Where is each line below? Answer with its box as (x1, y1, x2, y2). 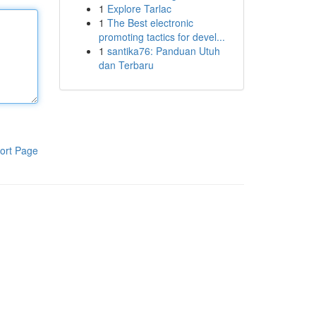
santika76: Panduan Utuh (107, 44, 220, 58)
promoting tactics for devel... (98, 30, 225, 44)
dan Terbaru (98, 58, 154, 72)
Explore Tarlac (107, 1, 171, 16)
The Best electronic (107, 16, 193, 30)
